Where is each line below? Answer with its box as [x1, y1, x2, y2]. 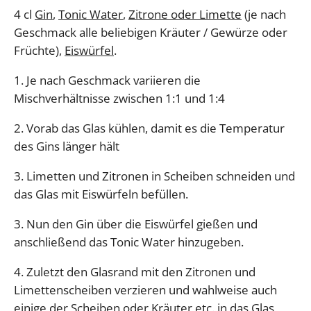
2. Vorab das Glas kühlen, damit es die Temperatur [14, 120, 285, 136]
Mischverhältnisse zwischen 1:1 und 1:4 [14, 90, 225, 106]
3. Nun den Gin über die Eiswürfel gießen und [14, 216, 258, 232]
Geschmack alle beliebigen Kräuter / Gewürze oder [14, 24, 287, 40]
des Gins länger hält [14, 138, 119, 154]
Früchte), [14, 42, 65, 58]
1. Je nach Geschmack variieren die [14, 72, 201, 88]
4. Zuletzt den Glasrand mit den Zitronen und [14, 264, 255, 280]
